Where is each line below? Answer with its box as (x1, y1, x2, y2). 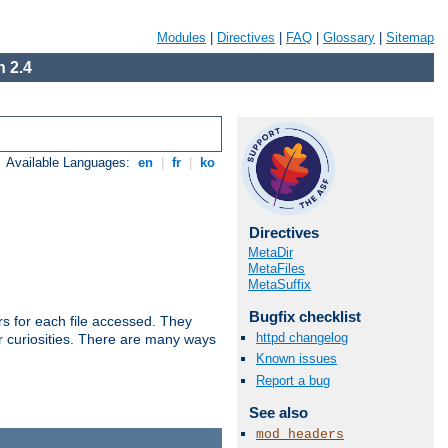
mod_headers (256, 426, 344, 442)
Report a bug (256, 372, 330, 388)
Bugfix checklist (248, 308, 361, 325)
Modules (157, 30, 206, 45)
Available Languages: (6, 155, 135, 171)
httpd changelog (256, 330, 348, 346)
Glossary (323, 30, 375, 45)
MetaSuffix (248, 277, 311, 292)
